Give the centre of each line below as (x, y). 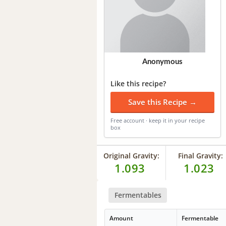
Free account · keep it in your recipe (158, 120)
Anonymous (162, 62)
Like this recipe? (138, 83)
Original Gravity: (131, 155)
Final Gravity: (200, 155)
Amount (122, 218)
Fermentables (138, 195)
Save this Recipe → (162, 102)
